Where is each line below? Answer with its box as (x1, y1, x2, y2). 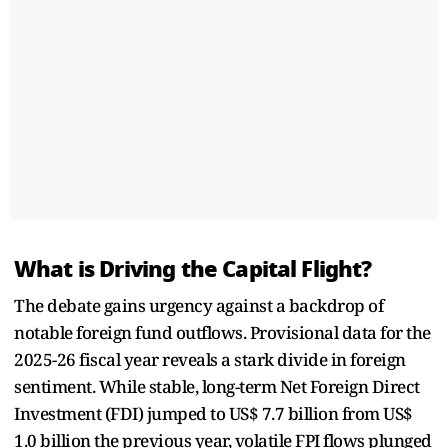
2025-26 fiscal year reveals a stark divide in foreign (14, 347, 406, 371)
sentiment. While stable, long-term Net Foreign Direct (14, 374, 420, 398)
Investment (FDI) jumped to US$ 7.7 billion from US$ (14, 401, 413, 425)
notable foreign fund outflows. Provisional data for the (14, 320, 431, 344)
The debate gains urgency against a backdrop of (14, 293, 383, 317)
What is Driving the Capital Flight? (14, 251, 372, 286)
